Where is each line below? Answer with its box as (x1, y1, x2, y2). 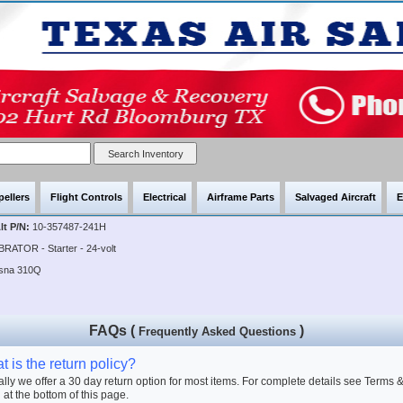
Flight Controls (50, 192, 122, 202)
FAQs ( (88, 323, 139, 338)
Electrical (143, 192, 186, 202)
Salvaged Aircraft (295, 192, 376, 202)
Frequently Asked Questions (138, 325, 296, 338)
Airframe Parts (207, 192, 274, 202)
